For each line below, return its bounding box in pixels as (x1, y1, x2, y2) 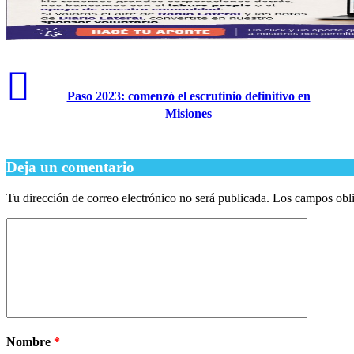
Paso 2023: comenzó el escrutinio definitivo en (66, 89, 311, 104)
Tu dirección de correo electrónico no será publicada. (6, 190, 269, 205)
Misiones (165, 107, 212, 121)
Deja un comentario (6, 159, 134, 176)
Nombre (6, 334, 54, 348)
